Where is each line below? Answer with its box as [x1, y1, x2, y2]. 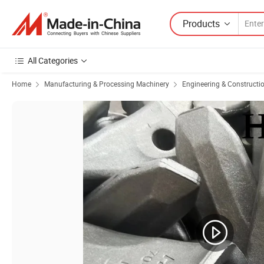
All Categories [28, 55, 78, 66]
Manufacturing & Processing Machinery [44, 79, 169, 88]
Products [183, 16, 220, 30]
